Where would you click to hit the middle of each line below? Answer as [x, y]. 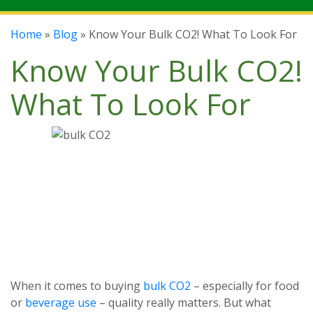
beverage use [61, 303]
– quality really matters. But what [184, 303]
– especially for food [245, 286]
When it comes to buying [77, 286]
